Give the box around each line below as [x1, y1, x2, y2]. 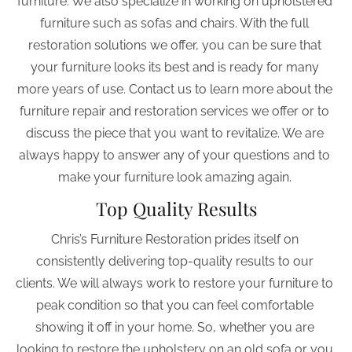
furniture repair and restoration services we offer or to [20, 104, 332, 119]
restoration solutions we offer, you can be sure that [27, 38, 324, 53]
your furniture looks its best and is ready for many [30, 60, 322, 75]
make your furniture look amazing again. [57, 170, 295, 185]
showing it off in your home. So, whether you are [35, 320, 317, 335]
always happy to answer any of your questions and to [19, 148, 333, 163]
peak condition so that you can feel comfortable [35, 298, 317, 313]
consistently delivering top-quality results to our [35, 254, 317, 269]
